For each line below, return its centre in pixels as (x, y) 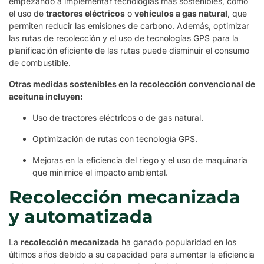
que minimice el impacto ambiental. (100, 173)
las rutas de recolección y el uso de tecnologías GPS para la (124, 38)
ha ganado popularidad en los (178, 242)
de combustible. (40, 63)
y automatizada (81, 217)
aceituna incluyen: (46, 97)
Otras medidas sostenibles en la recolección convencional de (132, 84)
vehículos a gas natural (181, 14)
